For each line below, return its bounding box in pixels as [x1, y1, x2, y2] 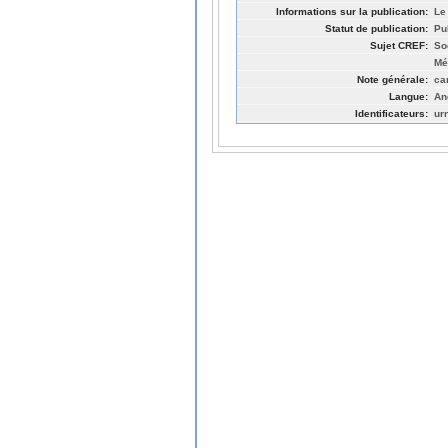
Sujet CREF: [370, 39, 428, 51]
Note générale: [357, 73, 428, 85]
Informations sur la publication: [276, 5, 428, 17]
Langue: [389, 90, 428, 102]
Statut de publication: [325, 22, 428, 34]
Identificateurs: [355, 107, 428, 119]
